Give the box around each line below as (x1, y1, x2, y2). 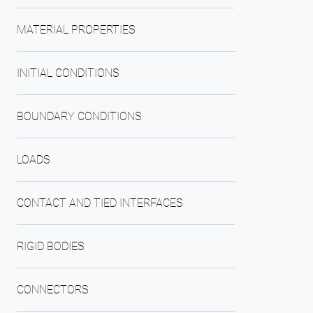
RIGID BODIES (17, 240, 84, 253)
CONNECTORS (17, 283, 88, 296)
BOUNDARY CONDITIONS (17, 110, 141, 123)
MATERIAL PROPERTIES (17, 23, 135, 36)
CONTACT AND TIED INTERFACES (17, 196, 182, 210)
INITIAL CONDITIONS (17, 66, 119, 80)
